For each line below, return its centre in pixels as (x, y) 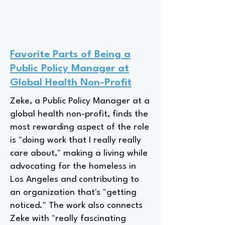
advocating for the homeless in (73, 166)
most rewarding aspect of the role (80, 127)
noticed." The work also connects (76, 206)
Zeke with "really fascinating (68, 219)
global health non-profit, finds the (79, 114)
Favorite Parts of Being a (70, 55)
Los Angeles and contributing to (75, 180)
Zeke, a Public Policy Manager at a (80, 101)
